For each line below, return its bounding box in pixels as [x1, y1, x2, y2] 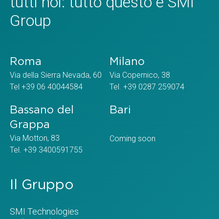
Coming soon [109, 133, 155, 143]
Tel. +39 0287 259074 [109, 82, 184, 91]
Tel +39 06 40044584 [10, 82, 83, 91]
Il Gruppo [10, 178, 73, 192]
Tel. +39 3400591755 [10, 145, 83, 154]
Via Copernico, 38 [109, 70, 170, 80]
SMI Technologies [10, 206, 79, 217]
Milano [109, 56, 145, 67]
